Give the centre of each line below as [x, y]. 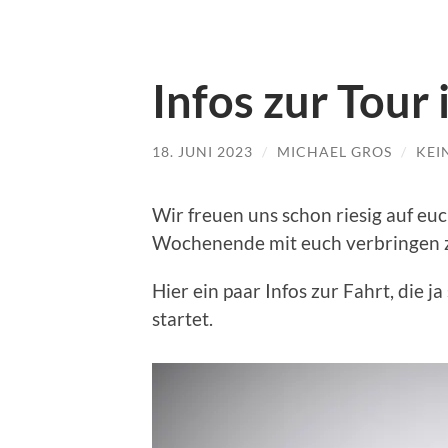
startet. [182, 318]
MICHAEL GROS [334, 151]
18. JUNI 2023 [202, 151]
